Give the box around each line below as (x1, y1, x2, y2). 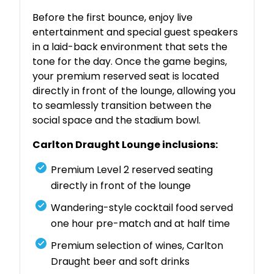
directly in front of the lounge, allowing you (32, 84, 236, 98)
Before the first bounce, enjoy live (32, 10, 193, 25)
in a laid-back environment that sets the (32, 40, 228, 54)
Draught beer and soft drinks (51, 254, 190, 269)
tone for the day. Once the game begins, (32, 54, 228, 69)
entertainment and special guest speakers (32, 25, 239, 40)
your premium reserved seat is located (32, 69, 220, 84)
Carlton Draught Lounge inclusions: (32, 138, 218, 152)
